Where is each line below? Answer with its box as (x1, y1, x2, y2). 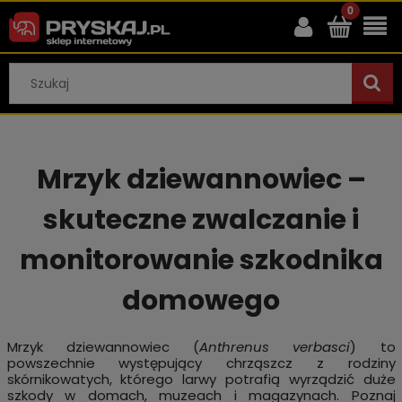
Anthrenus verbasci (199, 337, 351, 357)
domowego (122, 282, 280, 320)
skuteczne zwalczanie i (43, 201, 359, 240)
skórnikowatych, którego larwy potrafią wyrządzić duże (6, 370, 396, 389)
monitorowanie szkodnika (19, 241, 383, 280)
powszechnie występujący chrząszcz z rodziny (6, 354, 396, 373)
